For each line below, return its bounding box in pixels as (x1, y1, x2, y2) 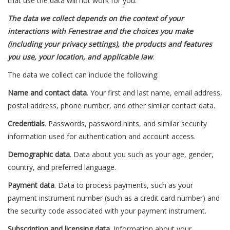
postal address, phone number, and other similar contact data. (8, 101, 215, 110)
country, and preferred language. (8, 162, 116, 172)
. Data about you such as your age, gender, (70, 149, 214, 159)
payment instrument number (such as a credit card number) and (8, 193, 220, 203)
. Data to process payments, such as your (54, 180, 193, 190)
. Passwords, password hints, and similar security (45, 119, 207, 128)
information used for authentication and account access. (8, 131, 196, 141)
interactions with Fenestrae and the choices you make (8, 26, 193, 36)
